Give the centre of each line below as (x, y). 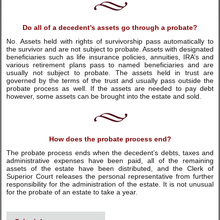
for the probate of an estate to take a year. (72, 192)
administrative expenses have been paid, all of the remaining (110, 161)
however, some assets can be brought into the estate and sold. (104, 96)
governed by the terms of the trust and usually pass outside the (110, 81)
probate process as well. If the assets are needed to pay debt (110, 89)
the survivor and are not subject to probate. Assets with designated (110, 49)
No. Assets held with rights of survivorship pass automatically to (110, 41)
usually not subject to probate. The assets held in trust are (110, 73)
